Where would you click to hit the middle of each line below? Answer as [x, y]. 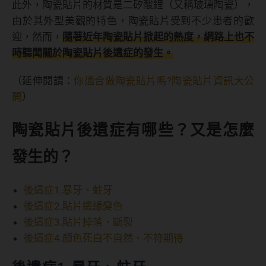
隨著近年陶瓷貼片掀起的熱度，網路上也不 [158, 37]
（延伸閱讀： [43, 81]
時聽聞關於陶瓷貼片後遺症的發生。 [93, 53]
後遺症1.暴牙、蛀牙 [68, 190]
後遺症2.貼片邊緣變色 [73, 206]
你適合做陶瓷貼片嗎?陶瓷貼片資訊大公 [164, 81]
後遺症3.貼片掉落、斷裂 [78, 222]
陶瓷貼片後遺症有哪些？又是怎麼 [133, 130]
